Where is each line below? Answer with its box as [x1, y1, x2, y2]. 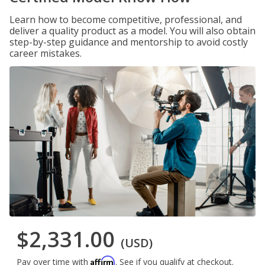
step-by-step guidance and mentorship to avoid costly [9, 35, 248, 49]
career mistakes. [9, 47, 82, 60]
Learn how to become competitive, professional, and [9, 13, 242, 26]
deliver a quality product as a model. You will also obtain [9, 24, 256, 37]
